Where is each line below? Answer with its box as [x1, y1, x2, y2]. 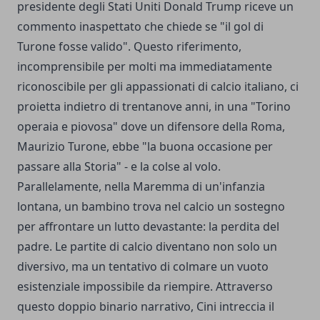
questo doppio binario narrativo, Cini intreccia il [17, 299, 274, 315]
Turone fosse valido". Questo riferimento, [17, 39, 241, 55]
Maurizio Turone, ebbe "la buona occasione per [17, 139, 273, 155]
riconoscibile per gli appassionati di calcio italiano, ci [17, 79, 299, 95]
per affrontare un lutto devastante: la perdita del [17, 219, 279, 235]
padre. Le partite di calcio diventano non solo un [17, 239, 277, 255]
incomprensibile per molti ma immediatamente [17, 59, 272, 75]
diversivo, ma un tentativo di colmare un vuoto [17, 259, 269, 275]
